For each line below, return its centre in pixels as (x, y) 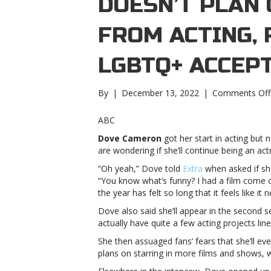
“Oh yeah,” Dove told (140, 168)
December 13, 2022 (160, 93)
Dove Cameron (130, 138)
